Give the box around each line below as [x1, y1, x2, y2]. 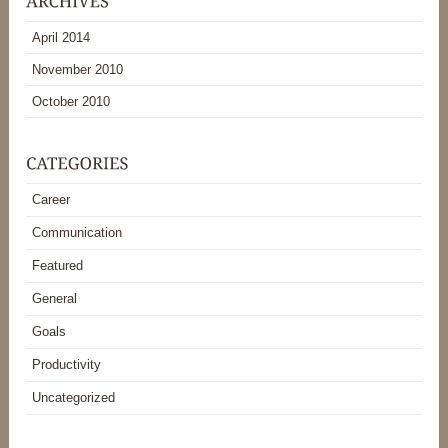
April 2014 [32, 29, 91, 45]
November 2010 [32, 61, 124, 77]
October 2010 [32, 93, 111, 109]
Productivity [32, 356, 102, 372]
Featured [32, 257, 84, 273]
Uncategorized [32, 389, 116, 405]
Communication [32, 224, 123, 240]
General [32, 290, 78, 306]
